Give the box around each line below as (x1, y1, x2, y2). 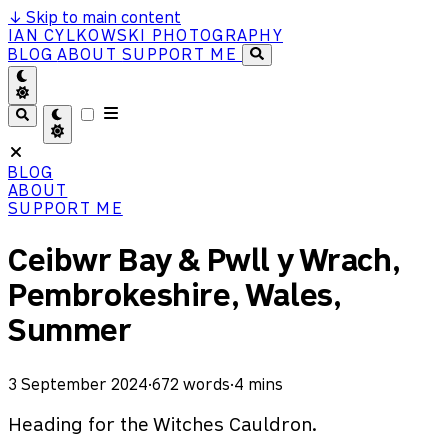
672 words (152, 375, 230, 392)
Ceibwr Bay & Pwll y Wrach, (8, 244, 401, 277)
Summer (8, 314, 132, 347)
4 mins (234, 375, 283, 392)
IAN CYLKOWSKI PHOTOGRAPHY (8, 27, 283, 43)
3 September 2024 (8, 375, 148, 392)
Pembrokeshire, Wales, (8, 279, 342, 312)
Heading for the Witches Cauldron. (8, 414, 317, 434)
